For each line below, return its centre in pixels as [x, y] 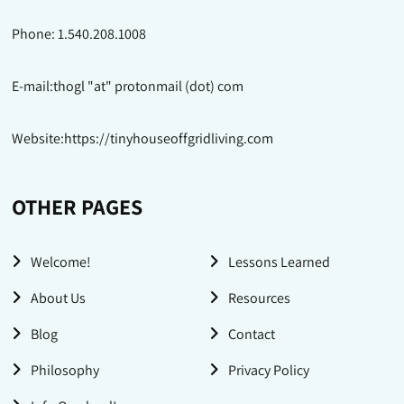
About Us [59, 298]
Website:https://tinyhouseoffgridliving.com [143, 139]
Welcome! [61, 262]
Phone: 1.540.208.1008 [79, 34]
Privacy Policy [268, 371]
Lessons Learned [279, 262]
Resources [259, 298]
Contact [251, 335]
